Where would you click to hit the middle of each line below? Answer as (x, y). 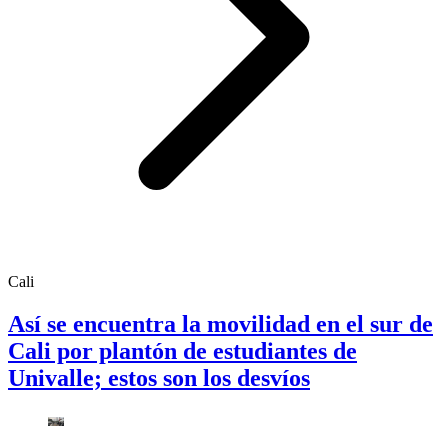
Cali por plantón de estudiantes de (182, 350)
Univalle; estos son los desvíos (159, 377)
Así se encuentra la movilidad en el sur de (220, 323)
